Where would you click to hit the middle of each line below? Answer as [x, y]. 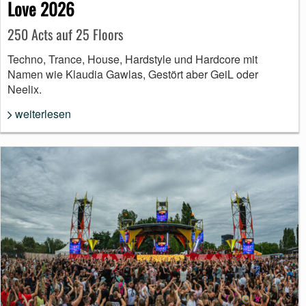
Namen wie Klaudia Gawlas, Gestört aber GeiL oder [133, 74]
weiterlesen [43, 114]
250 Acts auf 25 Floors [65, 34]
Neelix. [25, 89]
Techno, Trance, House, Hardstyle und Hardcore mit [133, 59]
